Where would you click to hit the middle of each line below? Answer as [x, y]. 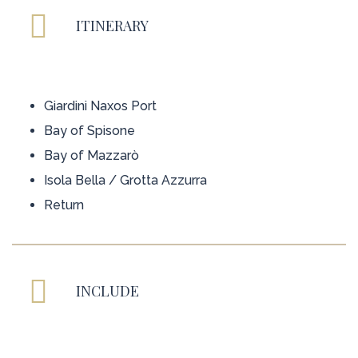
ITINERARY [112, 26]
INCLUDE [107, 291]
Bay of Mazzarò [91, 156]
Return [64, 205]
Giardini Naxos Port [100, 106]
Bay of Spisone [89, 131]
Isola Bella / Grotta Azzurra [125, 181]
